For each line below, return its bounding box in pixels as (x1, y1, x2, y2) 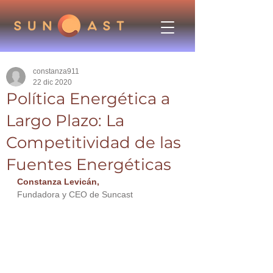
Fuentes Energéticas (6, 155, 171, 174)
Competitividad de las (6, 133, 181, 152)
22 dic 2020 (33, 78, 72, 87)
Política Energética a (6, 89, 170, 108)
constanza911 (33, 67, 79, 76)
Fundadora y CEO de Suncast (17, 190, 133, 199)
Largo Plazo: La (6, 111, 124, 130)
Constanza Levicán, (17, 177, 99, 186)
